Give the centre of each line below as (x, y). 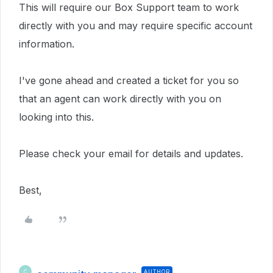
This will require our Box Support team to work (129, 7)
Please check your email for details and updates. (131, 154)
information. (48, 44)
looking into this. (56, 117)
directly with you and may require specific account (136, 26)
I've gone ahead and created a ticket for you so (129, 80)
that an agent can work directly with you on (120, 99)
